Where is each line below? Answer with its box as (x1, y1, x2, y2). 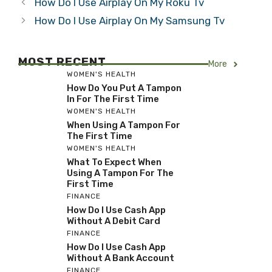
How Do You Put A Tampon (67, 83, 182, 93)
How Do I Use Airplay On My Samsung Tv (35, 15, 225, 27)
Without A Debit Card (67, 216, 160, 226)
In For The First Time (67, 93, 159, 104)
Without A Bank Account (67, 253, 174, 263)
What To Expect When (67, 157, 161, 168)
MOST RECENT (18, 55, 106, 69)
